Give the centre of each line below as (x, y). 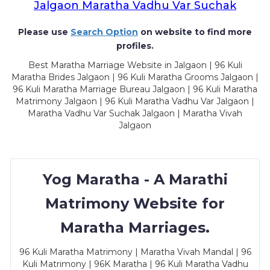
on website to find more (195, 32)
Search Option (104, 32)
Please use (44, 32)
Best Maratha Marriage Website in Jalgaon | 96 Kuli (135, 65)
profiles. (135, 46)
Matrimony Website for (135, 203)
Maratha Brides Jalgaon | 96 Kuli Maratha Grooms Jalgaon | (135, 77)
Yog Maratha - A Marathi (135, 179)
